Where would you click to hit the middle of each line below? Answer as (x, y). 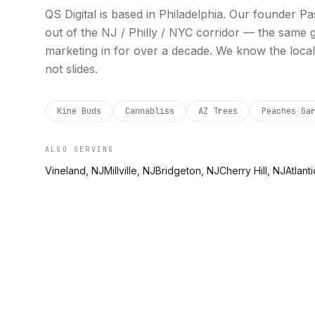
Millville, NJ (130, 171)
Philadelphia (191, 14)
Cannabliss (150, 111)
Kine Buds (79, 111)
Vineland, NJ (75, 171)
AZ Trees (218, 111)
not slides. (71, 69)
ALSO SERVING (80, 149)
